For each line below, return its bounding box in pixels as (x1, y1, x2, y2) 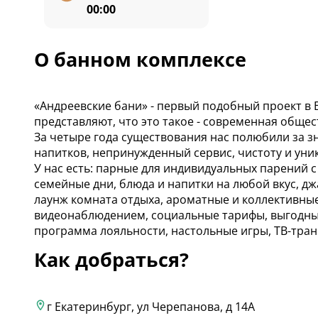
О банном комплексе (34, 46, 246, 72)
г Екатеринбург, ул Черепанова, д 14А (47, 298, 255, 314)
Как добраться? (34, 246, 189, 273)
